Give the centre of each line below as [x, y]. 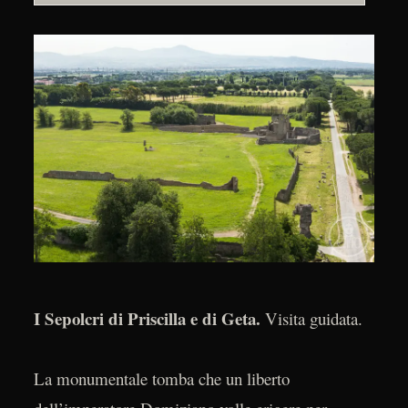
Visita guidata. [311, 319]
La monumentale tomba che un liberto [161, 379]
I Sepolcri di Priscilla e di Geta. [147, 319]
